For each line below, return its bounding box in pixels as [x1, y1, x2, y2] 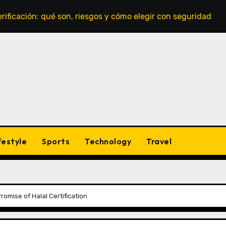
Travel [146, 136, 172, 146]
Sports [42, 136, 70, 146]
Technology [85, 136, 131, 146]
